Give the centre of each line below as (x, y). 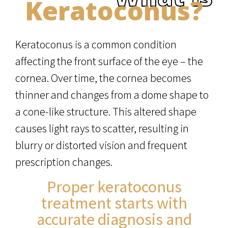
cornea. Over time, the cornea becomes (103, 78)
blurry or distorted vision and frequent (101, 145)
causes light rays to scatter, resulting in (102, 129)
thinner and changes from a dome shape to (112, 95)
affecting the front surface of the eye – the (109, 61)
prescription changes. (64, 162)
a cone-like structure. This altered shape (106, 112)
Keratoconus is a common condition (96, 45)
